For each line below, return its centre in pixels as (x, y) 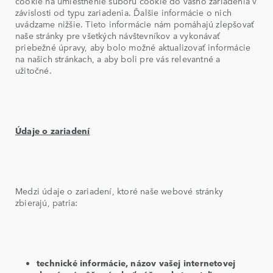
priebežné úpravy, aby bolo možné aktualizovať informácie (133, 47)
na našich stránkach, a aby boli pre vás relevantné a (118, 58)
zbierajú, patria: (47, 202)
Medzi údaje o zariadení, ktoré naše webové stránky (119, 190)
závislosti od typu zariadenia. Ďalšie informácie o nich (124, 12)
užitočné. (34, 70)
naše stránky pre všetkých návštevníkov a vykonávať (118, 35)
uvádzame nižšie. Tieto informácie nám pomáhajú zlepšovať (135, 23)
